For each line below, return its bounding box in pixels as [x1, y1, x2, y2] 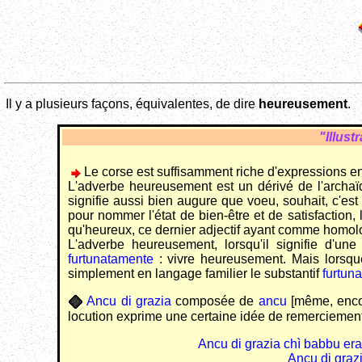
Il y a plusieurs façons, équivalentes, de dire [6, 97, 259, 112]
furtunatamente [68, 252, 154, 267]
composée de [170, 294, 259, 309]
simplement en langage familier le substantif [68, 267, 322, 281]
